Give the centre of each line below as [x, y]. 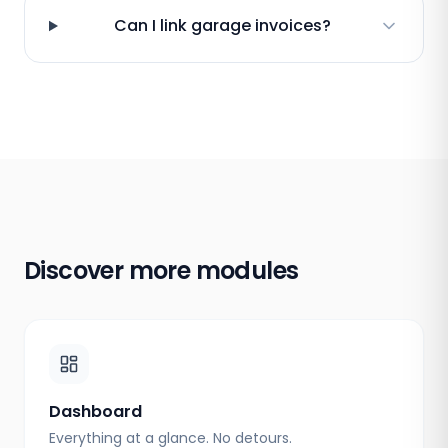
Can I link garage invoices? [222, 25]
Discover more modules [161, 270]
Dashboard [95, 411]
